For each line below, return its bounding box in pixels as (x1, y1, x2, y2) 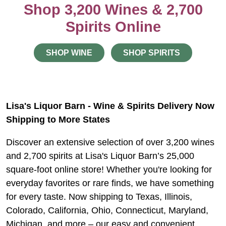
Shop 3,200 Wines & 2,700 (23, 2, 203, 18)
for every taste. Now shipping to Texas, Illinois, (6, 192, 192, 202)
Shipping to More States (6, 115, 110, 125)
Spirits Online (65, 19, 161, 35)
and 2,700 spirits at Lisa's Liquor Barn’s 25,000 (6, 151, 194, 161)
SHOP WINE (46, 48, 92, 58)
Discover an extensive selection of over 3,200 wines (6, 137, 214, 148)
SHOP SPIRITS (123, 48, 180, 58)
